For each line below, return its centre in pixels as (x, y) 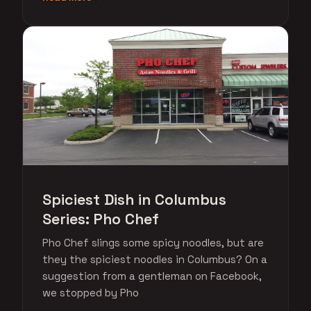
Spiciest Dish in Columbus (134, 200)
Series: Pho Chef (101, 219)
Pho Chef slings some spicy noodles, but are (153, 243)
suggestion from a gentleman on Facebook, (152, 276)
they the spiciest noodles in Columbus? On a (155, 259)
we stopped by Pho (91, 293)
